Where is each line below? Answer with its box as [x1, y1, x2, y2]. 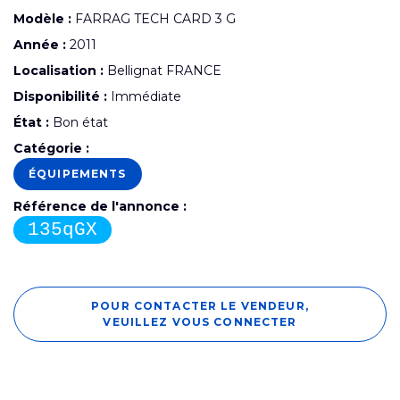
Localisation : [13, 62, 104, 79]
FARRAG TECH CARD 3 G [71, 10, 236, 27]
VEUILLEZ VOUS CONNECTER [103, 314, 297, 329]
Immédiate [107, 87, 181, 104]
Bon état [49, 113, 108, 130]
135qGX [28, 219, 97, 240]
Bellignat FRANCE [104, 62, 221, 79]
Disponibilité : [13, 87, 107, 104]
